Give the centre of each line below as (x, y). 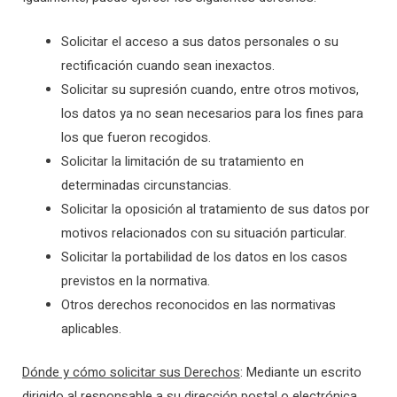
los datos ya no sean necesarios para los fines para (212, 114)
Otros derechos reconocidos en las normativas (198, 306)
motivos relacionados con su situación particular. (203, 234)
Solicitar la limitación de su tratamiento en (182, 162)
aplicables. (91, 330)
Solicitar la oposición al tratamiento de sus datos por (215, 210)
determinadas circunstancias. (146, 186)
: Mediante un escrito (301, 372)
